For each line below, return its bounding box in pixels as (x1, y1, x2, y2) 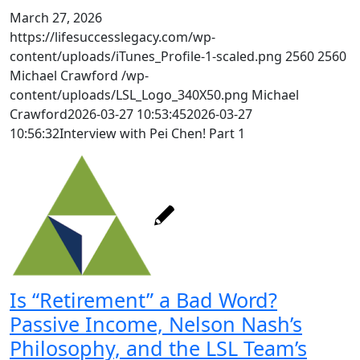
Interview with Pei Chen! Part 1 (59, 125, 245, 142)
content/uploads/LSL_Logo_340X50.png (10, 86, 248, 104)
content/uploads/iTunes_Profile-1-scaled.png (10, 47, 282, 65)
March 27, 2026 (10, 9, 102, 27)
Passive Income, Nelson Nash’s (10, 310, 302, 337)
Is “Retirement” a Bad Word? (10, 286, 277, 313)
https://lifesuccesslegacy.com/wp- (10, 28, 215, 46)
